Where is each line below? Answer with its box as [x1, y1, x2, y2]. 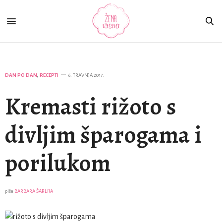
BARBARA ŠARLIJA [14, 188, 53, 194]
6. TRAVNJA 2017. [68, 72, 105, 78]
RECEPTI [40, 72, 58, 78]
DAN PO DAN [5, 72, 37, 78]
